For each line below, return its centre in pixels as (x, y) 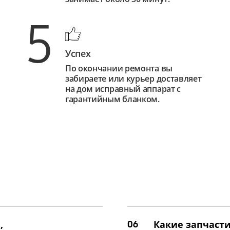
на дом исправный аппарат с (123, 89)
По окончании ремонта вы (119, 69)
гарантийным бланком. (112, 99)
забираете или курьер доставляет (133, 79)
